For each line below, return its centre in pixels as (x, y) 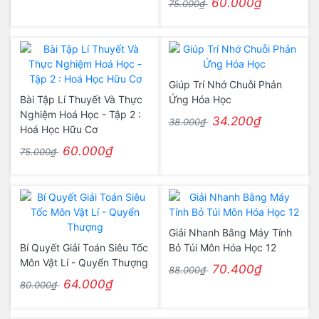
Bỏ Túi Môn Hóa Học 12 (222, 247)
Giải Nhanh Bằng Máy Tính (230, 232)
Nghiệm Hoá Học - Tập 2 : (80, 114)
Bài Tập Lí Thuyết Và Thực (81, 99)
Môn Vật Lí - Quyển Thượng (84, 262)
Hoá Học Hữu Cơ (58, 129)
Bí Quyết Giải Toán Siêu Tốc (84, 247)
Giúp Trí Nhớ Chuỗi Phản (225, 84)
